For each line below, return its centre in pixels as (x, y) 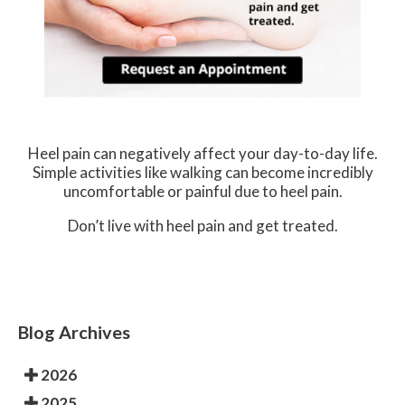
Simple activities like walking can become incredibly (202, 172)
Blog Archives (74, 331)
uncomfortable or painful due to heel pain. (202, 191)
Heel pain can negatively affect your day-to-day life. (202, 153)
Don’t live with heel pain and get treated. (202, 225)
